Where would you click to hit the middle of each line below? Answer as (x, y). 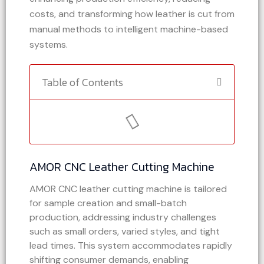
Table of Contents (82, 82)
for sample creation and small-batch (108, 203)
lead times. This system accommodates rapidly (131, 246)
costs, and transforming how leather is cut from (132, 14)
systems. (49, 45)
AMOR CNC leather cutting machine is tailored (128, 189)
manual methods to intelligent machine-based (129, 29)
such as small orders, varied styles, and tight (125, 232)
